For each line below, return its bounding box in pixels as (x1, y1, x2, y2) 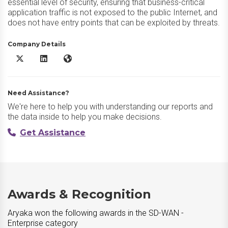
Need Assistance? (8, 89, 69, 97)
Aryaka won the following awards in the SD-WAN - (8, 208, 184, 218)
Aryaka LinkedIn (40, 54, 90, 63)
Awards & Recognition (8, 187, 151, 202)
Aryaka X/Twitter (15, 54, 69, 63)
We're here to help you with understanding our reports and (8, 102, 213, 111)
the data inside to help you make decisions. (8, 112, 162, 122)
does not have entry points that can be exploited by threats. (8, 18, 220, 27)
